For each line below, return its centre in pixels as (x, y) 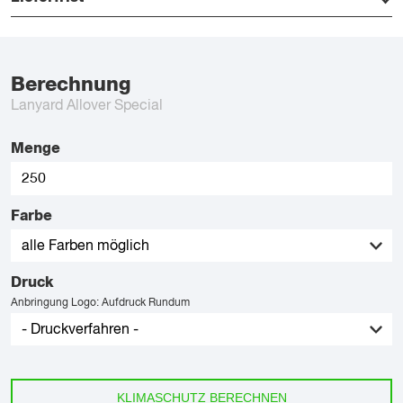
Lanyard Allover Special (87, 106)
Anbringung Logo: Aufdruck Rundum (100, 303)
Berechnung (71, 85)
